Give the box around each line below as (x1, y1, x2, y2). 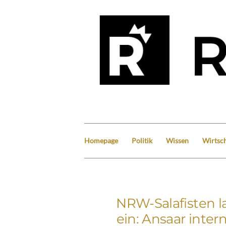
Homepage (84, 136, 118, 145)
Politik (132, 136, 152, 145)
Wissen (166, 136, 189, 145)
